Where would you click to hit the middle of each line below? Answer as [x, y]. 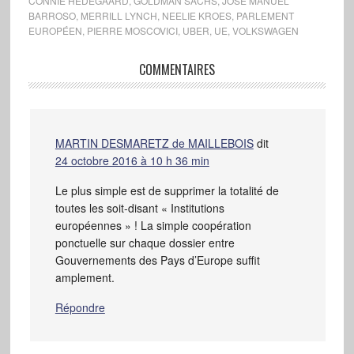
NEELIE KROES [196, 15]
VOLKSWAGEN [265, 30]
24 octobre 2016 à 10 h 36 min [132, 160]
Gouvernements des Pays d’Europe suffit [157, 260]
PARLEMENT [265, 15]
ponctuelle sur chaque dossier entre [145, 242]
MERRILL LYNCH [119, 15]
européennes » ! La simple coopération [153, 225]
